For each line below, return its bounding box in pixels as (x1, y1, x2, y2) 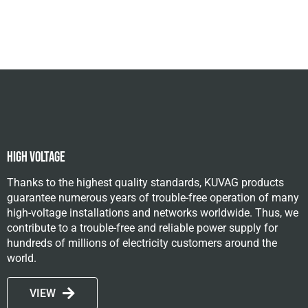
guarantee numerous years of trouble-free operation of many (7, 191, 299, 205)
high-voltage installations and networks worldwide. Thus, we (7, 206, 298, 220)
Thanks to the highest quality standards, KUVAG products (7, 176, 284, 190)
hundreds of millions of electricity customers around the (7, 236, 277, 250)
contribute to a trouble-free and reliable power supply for (7, 221, 278, 235)
